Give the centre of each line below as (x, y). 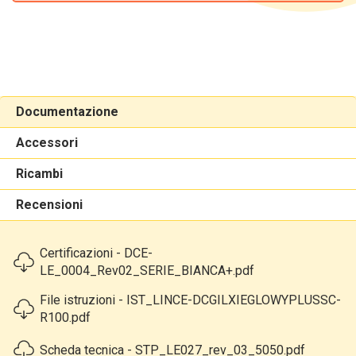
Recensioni (49, 205)
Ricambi (39, 174)
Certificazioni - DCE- (96, 253)
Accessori (47, 143)
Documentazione (67, 112)
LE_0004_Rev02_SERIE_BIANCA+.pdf (147, 271)
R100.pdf (65, 317)
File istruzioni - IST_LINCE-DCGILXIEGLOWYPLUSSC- (190, 300)
